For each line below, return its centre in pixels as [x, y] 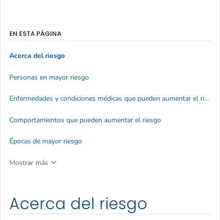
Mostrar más [29, 163]
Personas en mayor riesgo [49, 77]
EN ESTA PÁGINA [35, 33]
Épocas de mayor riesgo [46, 141]
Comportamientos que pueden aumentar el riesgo [85, 120]
